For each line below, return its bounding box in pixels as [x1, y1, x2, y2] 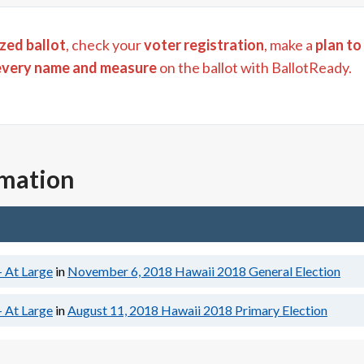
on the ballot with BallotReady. [157, 58, 352, 76]
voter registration [144, 36, 264, 54]
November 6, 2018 [67, 263, 172, 279]
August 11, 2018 [67, 302, 158, 318]
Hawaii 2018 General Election [175, 263, 340, 279]
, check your [66, 36, 141, 54]
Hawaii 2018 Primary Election [161, 302, 327, 318]
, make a [264, 36, 313, 54]
